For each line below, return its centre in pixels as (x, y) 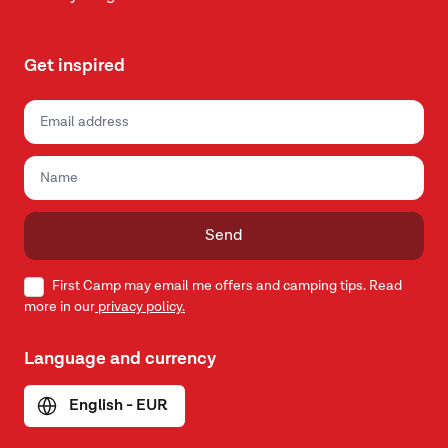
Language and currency (120, 358)
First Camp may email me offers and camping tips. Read (227, 286)
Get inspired (74, 66)
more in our (59, 306)
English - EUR (118, 405)
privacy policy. (140, 306)
